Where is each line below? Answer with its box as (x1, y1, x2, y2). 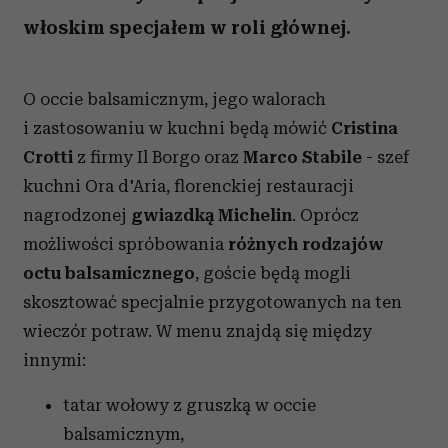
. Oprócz (292, 205, 359, 225)
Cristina (331, 118, 398, 138)
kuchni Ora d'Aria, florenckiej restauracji (23, 176, 354, 196)
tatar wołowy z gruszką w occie (63, 395, 316, 415)
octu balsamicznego (23, 263, 195, 283)
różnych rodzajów (228, 234, 384, 254)
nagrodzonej (23, 205, 131, 225)
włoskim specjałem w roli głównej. (23, 16, 351, 39)
